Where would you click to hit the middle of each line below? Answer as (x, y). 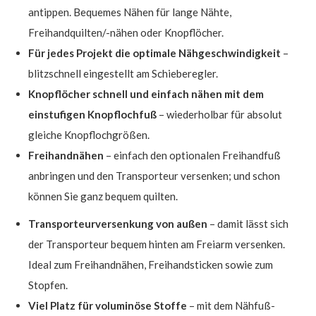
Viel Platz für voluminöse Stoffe (108, 305)
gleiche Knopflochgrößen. (89, 134)
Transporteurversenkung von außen (118, 223)
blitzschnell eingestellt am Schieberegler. (123, 73)
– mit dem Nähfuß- (231, 305)
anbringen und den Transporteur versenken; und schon (154, 175)
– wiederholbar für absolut (219, 114)
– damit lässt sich (248, 223)
